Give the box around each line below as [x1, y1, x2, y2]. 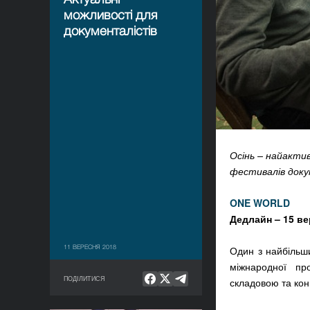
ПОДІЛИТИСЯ [64, 274, 105, 283]
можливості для [64, 7, 157, 22]
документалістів [64, 23, 157, 38]
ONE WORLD [230, 196, 290, 210]
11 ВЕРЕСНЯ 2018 [64, 243, 116, 250]
